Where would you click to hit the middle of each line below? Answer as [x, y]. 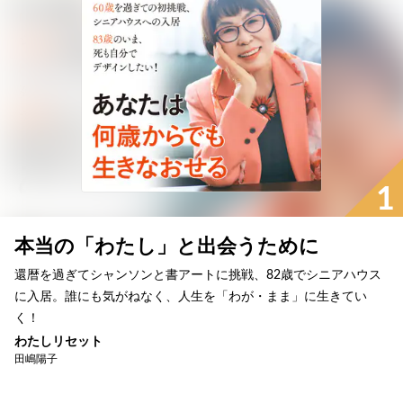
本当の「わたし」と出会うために [167, 246]
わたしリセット [58, 341]
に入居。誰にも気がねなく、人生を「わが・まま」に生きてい [191, 296]
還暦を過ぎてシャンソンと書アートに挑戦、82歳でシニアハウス [198, 275]
